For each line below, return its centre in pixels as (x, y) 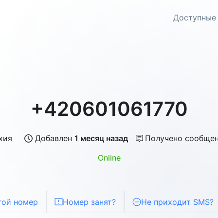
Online (109, 158)
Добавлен (54, 138)
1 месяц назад (101, 138)
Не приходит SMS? (177, 202)
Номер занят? (89, 202)
